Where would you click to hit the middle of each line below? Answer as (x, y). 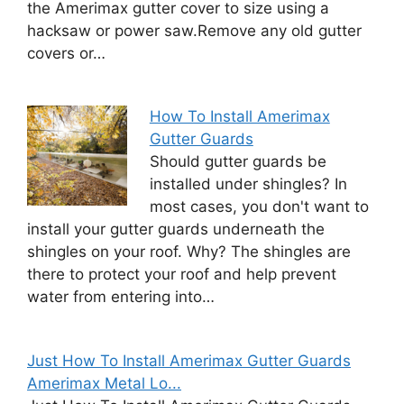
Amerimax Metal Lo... (104, 383)
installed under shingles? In (248, 184)
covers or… (66, 53)
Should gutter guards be (238, 161)
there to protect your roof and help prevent (182, 274)
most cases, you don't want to (259, 207)
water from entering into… (121, 297)
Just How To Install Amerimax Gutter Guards (189, 360)
